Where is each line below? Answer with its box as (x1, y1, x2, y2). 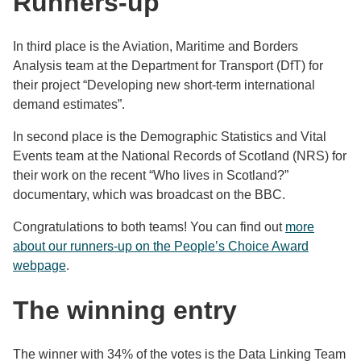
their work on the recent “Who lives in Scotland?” (13, 168, 288, 182)
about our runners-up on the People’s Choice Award (13, 239, 309, 253)
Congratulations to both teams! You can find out (13, 220, 285, 234)
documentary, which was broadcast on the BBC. (13, 188, 285, 201)
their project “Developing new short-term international (13, 78, 315, 92)
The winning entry (13, 296, 237, 325)
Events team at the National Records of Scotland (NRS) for (13, 149, 346, 163)
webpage (13, 259, 66, 272)
